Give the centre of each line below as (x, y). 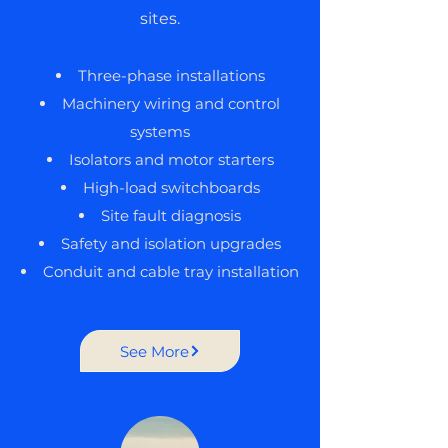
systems (160, 131)
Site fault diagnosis (171, 215)
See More (154, 351)
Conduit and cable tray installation (171, 271)
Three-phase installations (171, 75)
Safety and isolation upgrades (171, 243)
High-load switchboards (171, 187)
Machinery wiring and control (171, 103)
